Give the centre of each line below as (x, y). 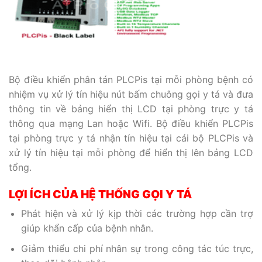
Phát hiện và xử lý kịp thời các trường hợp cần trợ (137, 214)
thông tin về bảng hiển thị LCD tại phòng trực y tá (131, 108)
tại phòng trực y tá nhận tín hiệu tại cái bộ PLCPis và (131, 138)
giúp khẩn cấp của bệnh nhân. (87, 228)
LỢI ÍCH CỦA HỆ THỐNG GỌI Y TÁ (100, 194)
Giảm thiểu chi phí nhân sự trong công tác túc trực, (137, 248)
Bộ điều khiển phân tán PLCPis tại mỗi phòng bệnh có (131, 79)
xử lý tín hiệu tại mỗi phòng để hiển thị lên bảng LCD (131, 152)
